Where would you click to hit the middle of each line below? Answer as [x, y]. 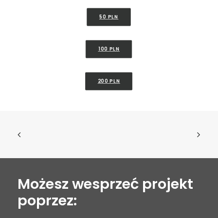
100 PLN [109, 49]
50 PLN [109, 17]
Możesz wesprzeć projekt [105, 184]
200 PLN [109, 81]
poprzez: [47, 200]
